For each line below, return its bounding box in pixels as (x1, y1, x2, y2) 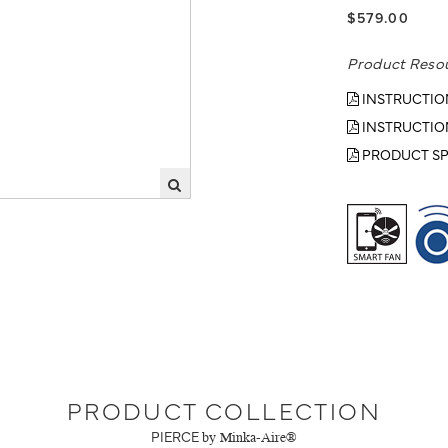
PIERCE (151, 426, 199, 446)
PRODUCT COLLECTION (66, 393, 382, 426)
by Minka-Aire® (202, 431, 297, 446)
